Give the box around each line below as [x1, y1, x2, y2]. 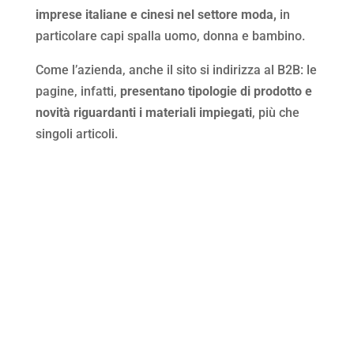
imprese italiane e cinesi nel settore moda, [35, 6, 280, 22]
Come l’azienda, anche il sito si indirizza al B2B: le [35, 62, 317, 77]
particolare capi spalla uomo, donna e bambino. [35, 28, 305, 43]
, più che [251, 104, 299, 120]
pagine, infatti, [35, 83, 120, 99]
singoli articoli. [35, 126, 118, 141]
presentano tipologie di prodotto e [119, 83, 312, 99]
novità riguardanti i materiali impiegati [35, 104, 252, 120]
